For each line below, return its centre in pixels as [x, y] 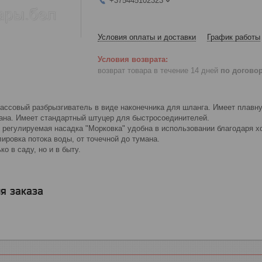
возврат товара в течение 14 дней [159, 70]
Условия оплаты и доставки [147, 37]
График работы [234, 37]
